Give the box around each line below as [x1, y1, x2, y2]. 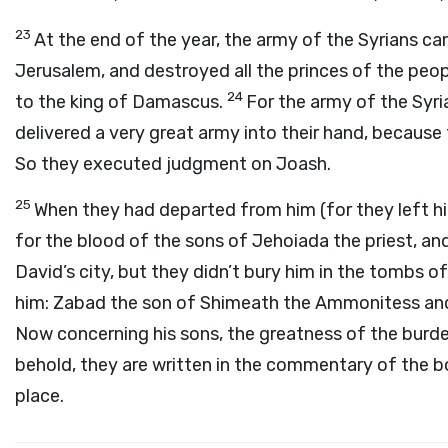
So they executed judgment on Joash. [15, 153, 331, 175]
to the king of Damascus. [15, 91, 227, 113]
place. [15, 385, 64, 407]
